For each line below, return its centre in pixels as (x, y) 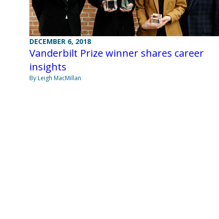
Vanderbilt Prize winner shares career (117, 53)
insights (48, 66)
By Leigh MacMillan (55, 78)
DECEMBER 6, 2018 (60, 41)
